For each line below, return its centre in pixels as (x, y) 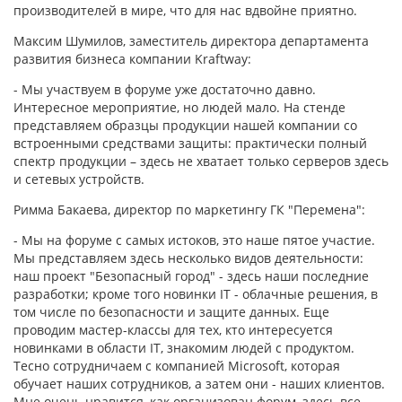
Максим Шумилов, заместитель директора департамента (191, 41)
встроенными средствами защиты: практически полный (190, 143)
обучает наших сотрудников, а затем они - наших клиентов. (199, 384)
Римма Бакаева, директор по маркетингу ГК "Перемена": (189, 210)
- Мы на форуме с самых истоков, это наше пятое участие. (194, 240)
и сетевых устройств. (79, 179)
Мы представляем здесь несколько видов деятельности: (188, 258)
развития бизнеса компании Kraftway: (132, 59)
